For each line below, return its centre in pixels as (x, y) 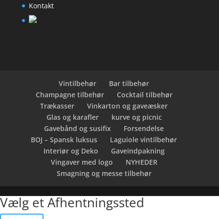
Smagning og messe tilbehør (104, 174)
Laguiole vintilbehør (144, 140)
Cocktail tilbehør (144, 95)
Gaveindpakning (138, 151)
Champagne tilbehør (70, 95)
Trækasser (57, 106)
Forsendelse (144, 129)
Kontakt (41, 6)
